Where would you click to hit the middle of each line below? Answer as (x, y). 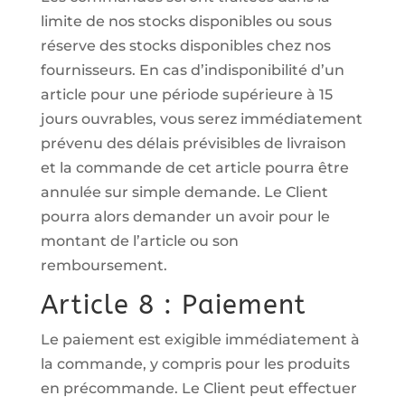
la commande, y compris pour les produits (195, 364)
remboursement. (104, 265)
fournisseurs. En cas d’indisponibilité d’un (192, 70)
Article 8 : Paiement (173, 305)
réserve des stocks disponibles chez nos (185, 46)
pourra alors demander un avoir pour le (185, 217)
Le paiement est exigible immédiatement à (200, 339)
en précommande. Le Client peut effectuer (198, 388)
